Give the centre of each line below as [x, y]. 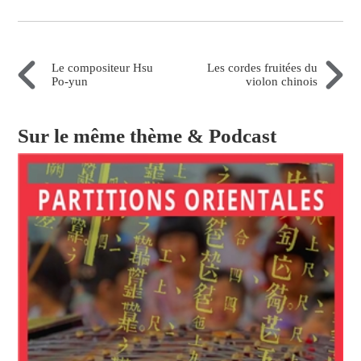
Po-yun [70, 82]
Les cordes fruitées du [262, 68]
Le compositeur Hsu [103, 68]
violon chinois [281, 82]
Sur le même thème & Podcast [147, 136]
